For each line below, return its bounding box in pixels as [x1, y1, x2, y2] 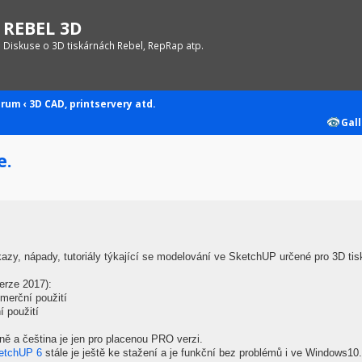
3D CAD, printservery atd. [29, 97, 155, 110]
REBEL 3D [3, 16, 82, 40]
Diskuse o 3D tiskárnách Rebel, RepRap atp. [3, 39, 204, 52]
